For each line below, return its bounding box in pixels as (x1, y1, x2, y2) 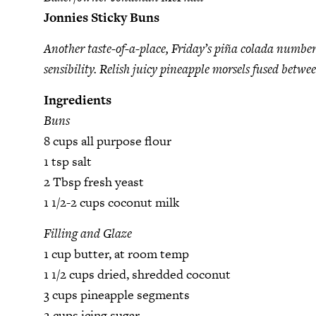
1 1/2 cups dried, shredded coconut (44, 265, 231, 283)
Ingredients (44, 90, 111, 109)
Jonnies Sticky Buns (44, 8, 159, 26)
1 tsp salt (44, 152, 92, 170)
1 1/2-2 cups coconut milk (44, 193, 179, 211)
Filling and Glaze (44, 224, 132, 242)
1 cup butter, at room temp (44, 244, 189, 262)
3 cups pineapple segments (44, 285, 190, 303)
